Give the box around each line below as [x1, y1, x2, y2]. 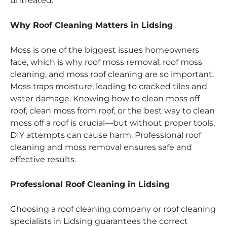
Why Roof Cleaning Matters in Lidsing [10, 20, 173, 30]
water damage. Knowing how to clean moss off [10, 94, 200, 104]
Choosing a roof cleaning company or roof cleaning [10, 204, 216, 214]
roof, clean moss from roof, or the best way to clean [10, 106, 215, 116]
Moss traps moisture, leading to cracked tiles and [10, 82, 207, 92]
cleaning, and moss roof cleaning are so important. [10, 69, 214, 80]
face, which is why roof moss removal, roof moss [10, 57, 202, 67]
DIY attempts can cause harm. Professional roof [10, 130, 201, 140]
